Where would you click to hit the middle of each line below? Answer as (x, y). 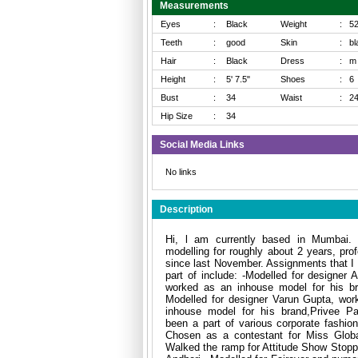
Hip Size (177, 115)
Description (186, 209)
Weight (294, 24)
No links (181, 171)
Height (173, 79)
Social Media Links (202, 144)
